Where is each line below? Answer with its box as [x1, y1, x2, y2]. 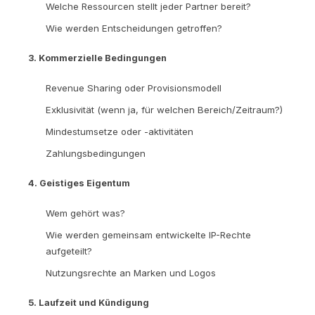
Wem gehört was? [46, 207, 125, 219]
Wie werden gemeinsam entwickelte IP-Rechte [46, 229, 251, 240]
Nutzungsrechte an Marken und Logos [46, 266, 216, 278]
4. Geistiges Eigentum [28, 177, 130, 188]
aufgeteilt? [46, 245, 92, 257]
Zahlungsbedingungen [46, 147, 146, 159]
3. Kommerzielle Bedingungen [28, 52, 167, 63]
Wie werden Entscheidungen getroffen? [46, 22, 222, 34]
